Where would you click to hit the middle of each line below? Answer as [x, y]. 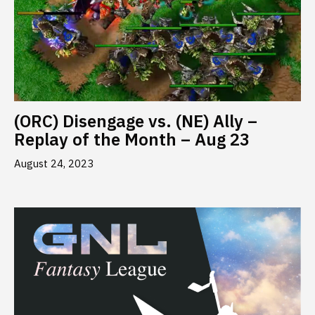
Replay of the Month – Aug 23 [132, 140]
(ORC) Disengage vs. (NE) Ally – [136, 121]
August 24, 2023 [54, 164]
